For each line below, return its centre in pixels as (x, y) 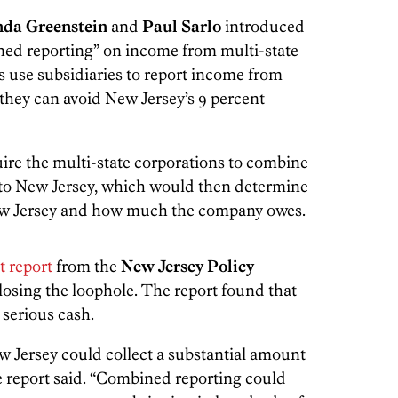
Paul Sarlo (182, 26)
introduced (263, 26)
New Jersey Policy (187, 266)
